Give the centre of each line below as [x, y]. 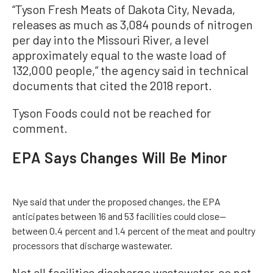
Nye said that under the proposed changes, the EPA [116, 201]
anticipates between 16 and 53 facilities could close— [119, 216]
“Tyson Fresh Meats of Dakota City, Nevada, [124, 9]
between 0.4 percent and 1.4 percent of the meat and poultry [134, 231]
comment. [40, 128]
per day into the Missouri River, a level [111, 40]
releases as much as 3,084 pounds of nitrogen [133, 24]
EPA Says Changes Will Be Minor [120, 158]
